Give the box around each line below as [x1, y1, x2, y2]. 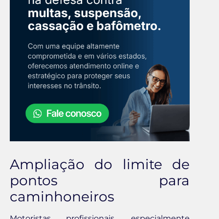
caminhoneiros [10, 188, 114, 205]
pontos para [10, 172, 190, 189]
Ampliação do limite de [10, 156, 190, 173]
